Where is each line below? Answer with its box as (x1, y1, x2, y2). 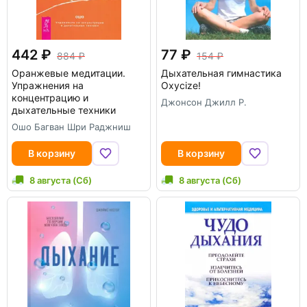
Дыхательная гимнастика (161, 67, 282, 79)
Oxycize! (161, 79, 201, 91)
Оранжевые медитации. (12, 67, 125, 79)
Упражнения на (12, 79, 84, 91)
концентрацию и (12, 92, 88, 103)
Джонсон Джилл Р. (161, 97, 247, 108)
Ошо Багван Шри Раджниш (12, 121, 131, 132)
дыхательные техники (12, 104, 116, 116)
